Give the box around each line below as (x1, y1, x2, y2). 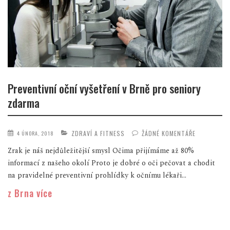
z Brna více (8, 186, 52, 200)
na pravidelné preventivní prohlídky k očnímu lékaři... (8, 169, 186, 181)
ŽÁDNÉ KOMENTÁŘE (142, 128, 196, 138)
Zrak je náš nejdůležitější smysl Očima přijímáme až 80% (8, 145, 194, 156)
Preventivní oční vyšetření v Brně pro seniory (8, 80, 201, 97)
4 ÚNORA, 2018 (17, 129, 54, 137)
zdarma (8, 94, 40, 111)
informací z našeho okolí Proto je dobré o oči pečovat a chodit (8, 157, 215, 168)
